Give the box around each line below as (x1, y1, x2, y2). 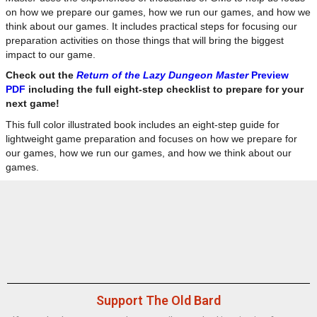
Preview (248, 69, 289, 81)
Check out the (6, 69, 76, 81)
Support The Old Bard (96, 292, 221, 308)
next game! (6, 98, 59, 110)
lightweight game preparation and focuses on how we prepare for (6, 132, 297, 144)
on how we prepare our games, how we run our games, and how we (6, 6, 311, 18)
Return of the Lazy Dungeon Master (76, 69, 248, 81)
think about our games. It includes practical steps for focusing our (6, 20, 297, 32)
